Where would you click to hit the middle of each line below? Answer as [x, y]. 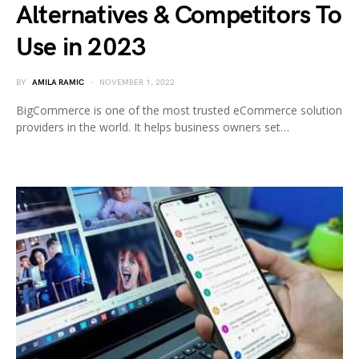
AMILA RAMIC [58, 83]
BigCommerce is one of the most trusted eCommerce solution [179, 110]
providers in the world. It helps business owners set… [153, 127]
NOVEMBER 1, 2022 [137, 83]
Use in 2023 [81, 48]
